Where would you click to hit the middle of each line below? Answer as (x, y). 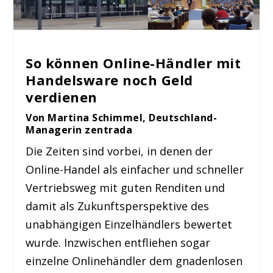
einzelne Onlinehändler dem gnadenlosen (134, 261)
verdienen (62, 97)
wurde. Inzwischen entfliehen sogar (118, 242)
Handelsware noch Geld (109, 80)
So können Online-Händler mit (133, 62)
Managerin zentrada (79, 129)
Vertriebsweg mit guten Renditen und (126, 187)
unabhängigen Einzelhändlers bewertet (129, 224)
